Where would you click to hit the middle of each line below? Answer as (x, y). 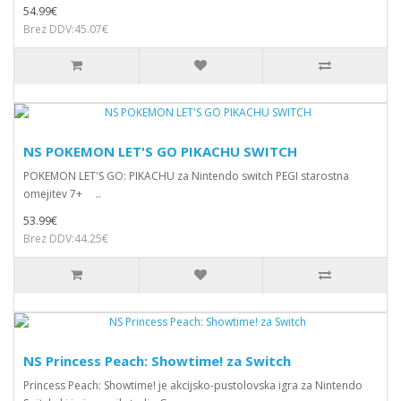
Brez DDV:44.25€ (66, 238)
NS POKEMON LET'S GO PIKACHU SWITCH (160, 151)
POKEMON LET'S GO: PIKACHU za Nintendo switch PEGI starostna (186, 175)
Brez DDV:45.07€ (66, 29)
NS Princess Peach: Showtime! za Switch (157, 360)
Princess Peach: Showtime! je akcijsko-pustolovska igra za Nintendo (193, 385)
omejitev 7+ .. (62, 193)
